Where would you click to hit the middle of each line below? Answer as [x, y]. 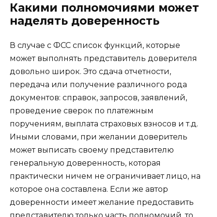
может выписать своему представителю [92, 150]
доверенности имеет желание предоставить [102, 202]
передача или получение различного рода [98, 85]
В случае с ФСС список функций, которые [95, 46]
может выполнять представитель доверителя [103, 59]
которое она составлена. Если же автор [89, 189]
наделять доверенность [85, 21]
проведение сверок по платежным [82, 111]
